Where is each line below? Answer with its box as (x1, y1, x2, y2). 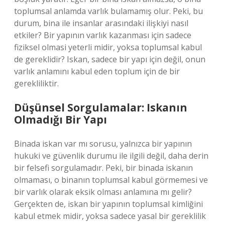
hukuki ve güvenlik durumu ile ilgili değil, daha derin (14, 150, 208, 161)
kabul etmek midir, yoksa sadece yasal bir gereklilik (14, 210, 206, 221)
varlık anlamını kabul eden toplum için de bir (14, 66, 180, 77)
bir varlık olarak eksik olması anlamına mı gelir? (14, 186, 192, 197)
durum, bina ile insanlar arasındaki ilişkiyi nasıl (14, 18, 188, 29)
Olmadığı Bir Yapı (14, 113, 107, 127)
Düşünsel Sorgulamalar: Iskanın (14, 100, 187, 115)
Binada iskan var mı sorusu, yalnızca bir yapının (14, 138, 192, 149)
